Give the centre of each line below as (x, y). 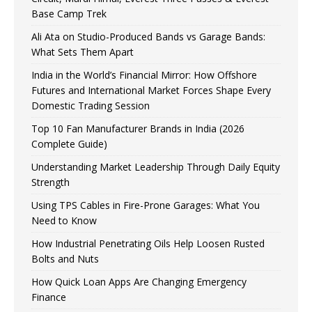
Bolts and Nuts (65, 259)
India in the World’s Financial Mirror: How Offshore (144, 75)
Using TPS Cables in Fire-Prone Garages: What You (146, 205)
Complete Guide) (69, 144)
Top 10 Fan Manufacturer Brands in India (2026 (138, 129)
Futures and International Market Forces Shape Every (151, 91)
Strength (50, 182)
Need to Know (64, 221)
